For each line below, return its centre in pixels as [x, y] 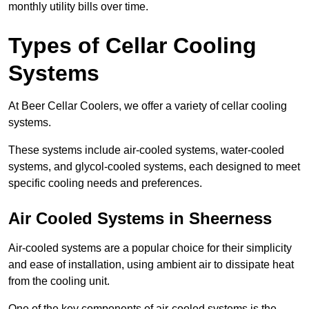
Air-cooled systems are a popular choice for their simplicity [150, 248]
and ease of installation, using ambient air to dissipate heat [151, 265]
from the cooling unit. [59, 281]
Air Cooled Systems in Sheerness [140, 219]
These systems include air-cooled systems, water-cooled [146, 150]
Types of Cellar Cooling [132, 46]
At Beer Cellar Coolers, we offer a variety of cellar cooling [148, 106]
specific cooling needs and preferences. [105, 183]
